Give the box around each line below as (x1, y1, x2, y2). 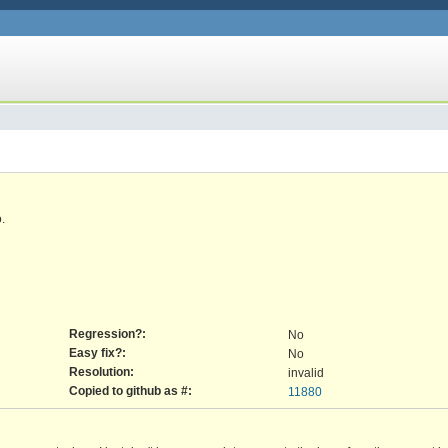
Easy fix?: (69, 345, 126, 359)
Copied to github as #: (69, 383, 192, 397)
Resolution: (69, 364, 134, 378)
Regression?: (69, 326, 146, 340)
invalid (288, 365, 324, 379)
